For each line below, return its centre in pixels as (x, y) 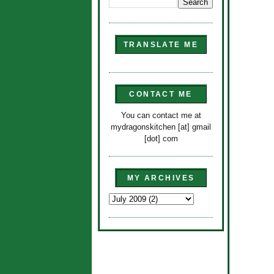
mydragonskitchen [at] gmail (161, 127)
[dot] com (161, 138)
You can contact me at (161, 115)
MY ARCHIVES (161, 178)
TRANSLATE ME (161, 45)
